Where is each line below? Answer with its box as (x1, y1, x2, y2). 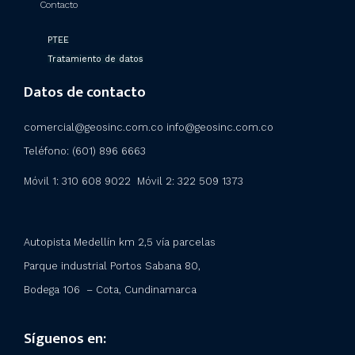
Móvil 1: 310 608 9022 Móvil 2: (24, 175, 177, 187)
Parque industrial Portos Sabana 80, (24, 259, 200, 272)
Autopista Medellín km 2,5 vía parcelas (24, 235, 216, 248)
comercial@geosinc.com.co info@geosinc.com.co (24, 121, 273, 134)
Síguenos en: (24, 326, 106, 351)
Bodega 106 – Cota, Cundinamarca (24, 283, 197, 296)
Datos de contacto (24, 80, 146, 105)
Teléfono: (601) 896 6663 (24, 145, 146, 158)
